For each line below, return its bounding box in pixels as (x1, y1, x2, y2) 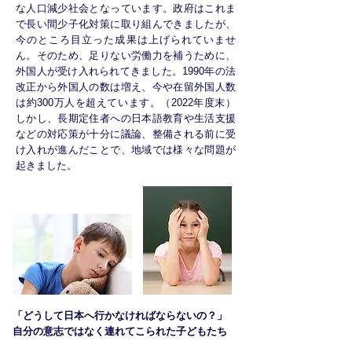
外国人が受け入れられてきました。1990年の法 (16, 65, 236, 77)
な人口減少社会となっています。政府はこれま (16, 2, 236, 14)
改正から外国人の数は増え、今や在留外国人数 (16, 81, 236, 93)
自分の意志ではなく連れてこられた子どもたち (13, 325, 227, 337)
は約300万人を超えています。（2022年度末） (16, 97, 236, 108)
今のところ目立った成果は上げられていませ (16, 34, 236, 46)
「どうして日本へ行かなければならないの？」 (13, 310, 227, 321)
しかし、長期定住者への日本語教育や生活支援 (16, 112, 236, 124)
